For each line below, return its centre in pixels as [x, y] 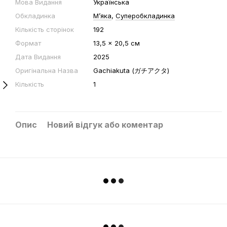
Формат [28, 43]
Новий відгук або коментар [105, 125]
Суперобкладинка [145, 16]
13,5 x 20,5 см [117, 43]
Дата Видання [38, 57]
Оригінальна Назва [47, 70]
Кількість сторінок [45, 29]
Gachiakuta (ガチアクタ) [131, 70]
